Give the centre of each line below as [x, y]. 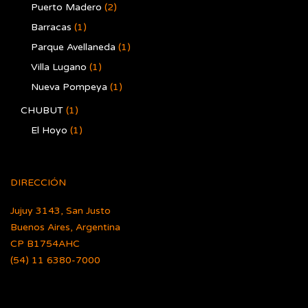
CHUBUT [42, 110]
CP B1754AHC [45, 244]
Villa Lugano [59, 67]
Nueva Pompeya [69, 87]
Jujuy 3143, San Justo [60, 211]
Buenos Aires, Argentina [65, 227]
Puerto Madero [66, 7]
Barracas [51, 27]
